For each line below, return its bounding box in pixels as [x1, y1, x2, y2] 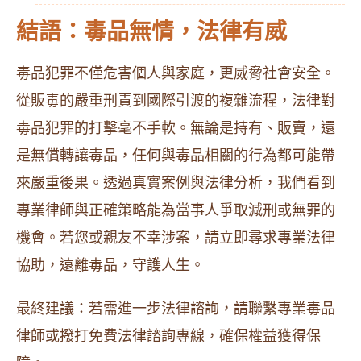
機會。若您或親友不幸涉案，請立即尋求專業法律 [16, 230, 335, 246]
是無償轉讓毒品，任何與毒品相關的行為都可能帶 [16, 147, 335, 164]
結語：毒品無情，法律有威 [16, 19, 287, 44]
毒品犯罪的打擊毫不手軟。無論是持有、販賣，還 [16, 120, 335, 136]
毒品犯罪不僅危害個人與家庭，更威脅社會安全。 [16, 65, 335, 81]
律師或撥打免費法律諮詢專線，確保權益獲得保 [16, 328, 321, 344]
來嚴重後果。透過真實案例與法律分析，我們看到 [16, 175, 335, 191]
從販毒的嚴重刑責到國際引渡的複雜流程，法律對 [16, 93, 335, 109]
